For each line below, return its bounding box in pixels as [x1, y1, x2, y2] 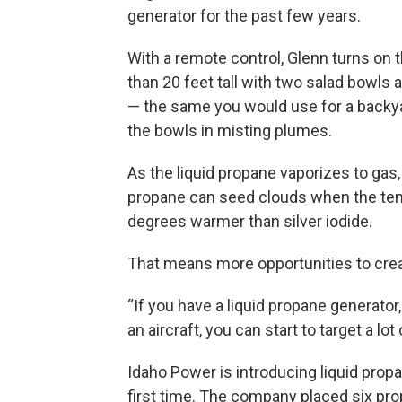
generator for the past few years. [127, 5, 361, 25]
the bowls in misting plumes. [127, 120, 332, 140]
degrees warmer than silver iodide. [127, 211, 372, 231]
